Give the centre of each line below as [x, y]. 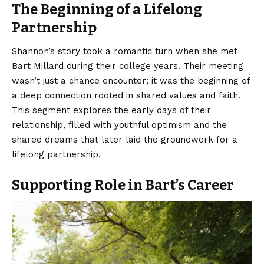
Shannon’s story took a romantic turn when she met [125, 51]
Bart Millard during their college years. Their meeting [128, 66]
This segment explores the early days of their [111, 110]
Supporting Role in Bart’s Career [123, 185]
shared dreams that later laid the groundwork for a [125, 139]
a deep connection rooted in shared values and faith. [126, 95]
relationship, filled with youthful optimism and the [119, 125]
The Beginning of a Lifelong [107, 10]
